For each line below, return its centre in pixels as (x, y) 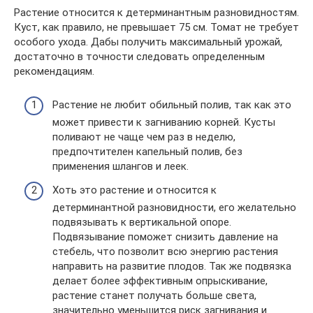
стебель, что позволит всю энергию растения (165, 251)
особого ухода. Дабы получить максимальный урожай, (148, 42)
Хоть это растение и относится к (134, 190)
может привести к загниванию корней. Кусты (164, 122)
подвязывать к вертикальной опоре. (142, 222)
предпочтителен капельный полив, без (147, 152)
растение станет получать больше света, (154, 295)
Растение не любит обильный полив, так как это (172, 105)
